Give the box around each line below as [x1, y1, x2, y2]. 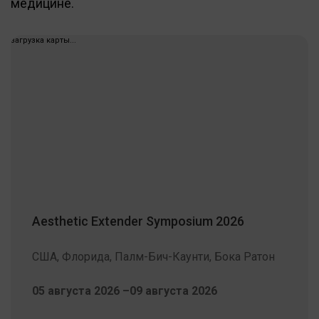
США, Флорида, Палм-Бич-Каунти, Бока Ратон [32, 249, 275, 263]
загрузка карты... [11, 35, 76, 45]
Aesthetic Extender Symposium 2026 [32, 213, 244, 229]
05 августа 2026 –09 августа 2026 [32, 283, 217, 298]
